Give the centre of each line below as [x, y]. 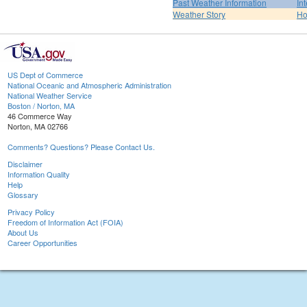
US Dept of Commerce [45, 75]
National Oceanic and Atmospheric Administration [89, 85]
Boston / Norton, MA [41, 106]
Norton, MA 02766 [38, 126]
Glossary [23, 195]
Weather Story [199, 14]
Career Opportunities [42, 243]
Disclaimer [25, 164]
